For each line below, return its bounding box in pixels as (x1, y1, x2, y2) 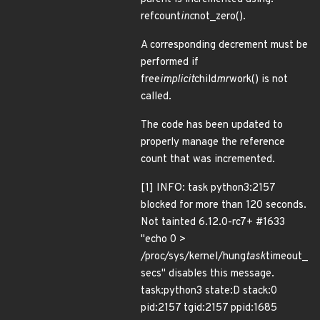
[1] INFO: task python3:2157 (141, 181, 275, 195)
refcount (141, 10, 181, 24)
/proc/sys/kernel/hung (141, 250, 246, 264)
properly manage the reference (141, 136, 285, 149)
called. (141, 90, 171, 104)
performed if (141, 56, 199, 69)
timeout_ (266, 250, 308, 264)
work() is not (229, 73, 288, 86)
